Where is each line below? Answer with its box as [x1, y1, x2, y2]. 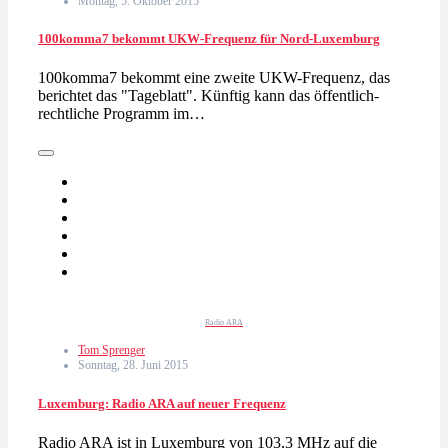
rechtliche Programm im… [38, 105, 205, 123]
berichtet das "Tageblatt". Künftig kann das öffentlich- [38, 87, 379, 105]
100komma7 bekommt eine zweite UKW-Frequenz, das [38, 69, 390, 87]
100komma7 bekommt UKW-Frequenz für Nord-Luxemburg [38, 31, 380, 47]
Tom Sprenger [78, 343, 145, 358]
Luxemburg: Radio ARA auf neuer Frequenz [38, 395, 286, 411]
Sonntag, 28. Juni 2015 [78, 358, 188, 373]
